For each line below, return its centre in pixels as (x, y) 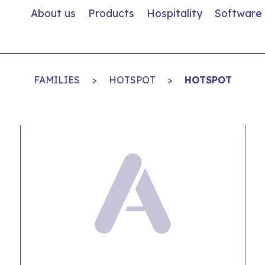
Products (111, 13)
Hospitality (174, 13)
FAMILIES (56, 80)
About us (53, 13)
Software (238, 13)
